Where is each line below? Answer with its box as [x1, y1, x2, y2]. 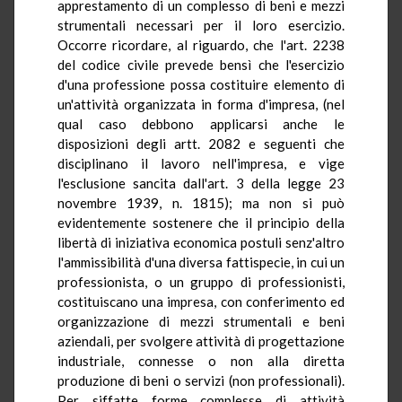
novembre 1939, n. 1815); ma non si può [57, 194, 345, 211]
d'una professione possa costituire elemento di [57, 75, 345, 92]
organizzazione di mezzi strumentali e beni [57, 312, 345, 329]
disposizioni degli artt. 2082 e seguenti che [57, 135, 345, 152]
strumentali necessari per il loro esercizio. [57, 16, 345, 33]
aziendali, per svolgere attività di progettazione [57, 332, 345, 349]
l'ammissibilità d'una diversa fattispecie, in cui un [57, 253, 345, 270]
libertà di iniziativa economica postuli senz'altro [57, 233, 345, 250]
